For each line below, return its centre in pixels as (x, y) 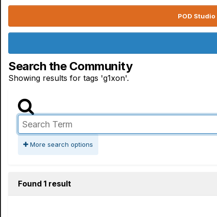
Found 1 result (45, 184)
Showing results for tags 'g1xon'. (69, 78)
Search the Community (70, 66)
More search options (61, 144)
